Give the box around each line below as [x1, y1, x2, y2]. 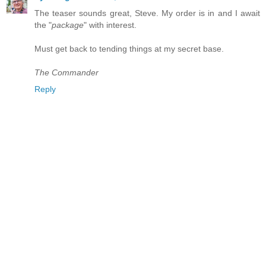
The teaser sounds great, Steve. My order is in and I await [34, 8, 260, 18]
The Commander [34, 68, 99, 78]
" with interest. [84, 20, 137, 30]
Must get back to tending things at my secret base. [34, 44, 224, 54]
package [52, 20, 84, 30]
